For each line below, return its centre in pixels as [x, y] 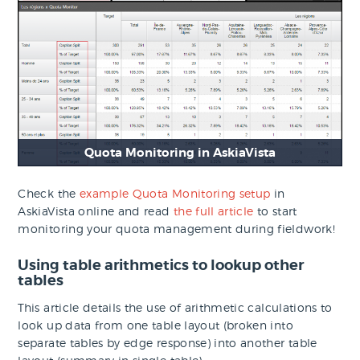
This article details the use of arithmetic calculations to [175, 307]
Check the [49, 193]
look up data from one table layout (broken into [155, 325]
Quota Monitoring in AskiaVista [180, 152]
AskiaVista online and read [96, 211]
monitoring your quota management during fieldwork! [176, 228]
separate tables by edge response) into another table [168, 342]
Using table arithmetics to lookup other [161, 264]
